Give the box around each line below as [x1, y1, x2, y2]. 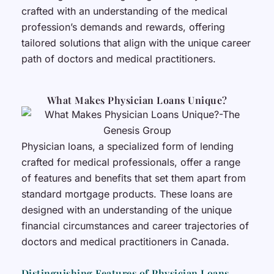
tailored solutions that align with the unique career [21, 36, 251, 49]
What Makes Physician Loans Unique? [46, 94, 228, 107]
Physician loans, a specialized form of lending [21, 140, 234, 153]
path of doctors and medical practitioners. [21, 52, 216, 65]
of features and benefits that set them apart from [21, 172, 246, 185]
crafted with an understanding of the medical [21, 4, 228, 17]
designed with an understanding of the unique [21, 204, 232, 217]
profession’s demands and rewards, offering [21, 20, 225, 33]
